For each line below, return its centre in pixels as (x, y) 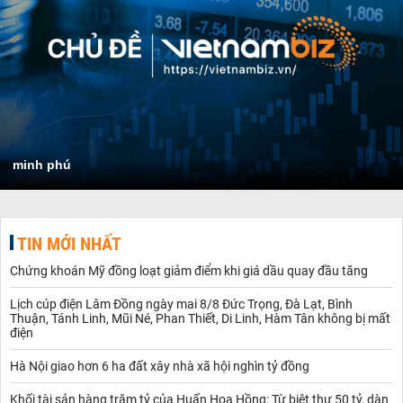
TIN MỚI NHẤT (69, 243)
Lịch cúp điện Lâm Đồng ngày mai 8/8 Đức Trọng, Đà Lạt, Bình (181, 304)
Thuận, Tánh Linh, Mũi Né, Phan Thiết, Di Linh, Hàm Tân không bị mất (200, 318)
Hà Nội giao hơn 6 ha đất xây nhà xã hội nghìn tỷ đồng (160, 366)
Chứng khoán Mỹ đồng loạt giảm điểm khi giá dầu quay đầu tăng (189, 270)
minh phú (42, 164)
